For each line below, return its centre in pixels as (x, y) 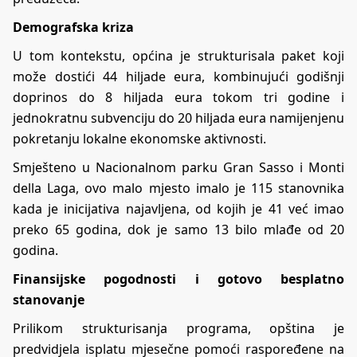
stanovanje (49, 299)
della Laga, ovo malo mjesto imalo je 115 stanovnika (178, 188)
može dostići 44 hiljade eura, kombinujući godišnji (178, 76)
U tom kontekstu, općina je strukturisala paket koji (178, 55)
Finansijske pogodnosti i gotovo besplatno (178, 279)
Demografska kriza (73, 27)
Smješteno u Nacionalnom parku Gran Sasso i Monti (178, 167)
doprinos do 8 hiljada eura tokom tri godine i (178, 97)
